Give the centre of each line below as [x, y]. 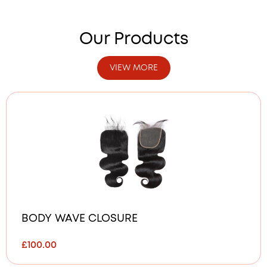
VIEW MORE [133, 68]
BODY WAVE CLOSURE [80, 219]
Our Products [133, 40]
